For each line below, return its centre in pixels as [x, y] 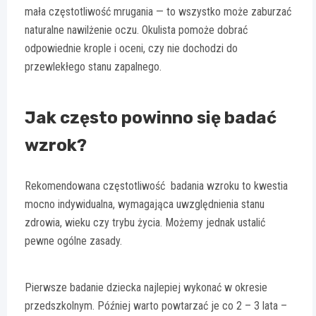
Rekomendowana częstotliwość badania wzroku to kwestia [156, 186]
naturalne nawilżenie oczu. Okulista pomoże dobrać [136, 30]
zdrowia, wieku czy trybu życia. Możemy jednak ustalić [145, 223]
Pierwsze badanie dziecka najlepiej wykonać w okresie [146, 288]
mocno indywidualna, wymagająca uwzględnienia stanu [145, 205]
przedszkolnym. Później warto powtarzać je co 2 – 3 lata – [156, 306]
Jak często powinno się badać [151, 118]
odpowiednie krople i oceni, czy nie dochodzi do [131, 49]
